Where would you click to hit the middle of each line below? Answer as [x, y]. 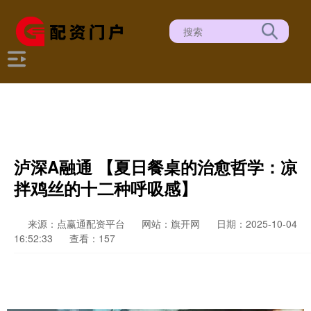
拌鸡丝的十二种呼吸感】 [106, 188]
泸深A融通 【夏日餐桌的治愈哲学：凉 [155, 167]
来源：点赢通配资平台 [78, 224]
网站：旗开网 [171, 224]
